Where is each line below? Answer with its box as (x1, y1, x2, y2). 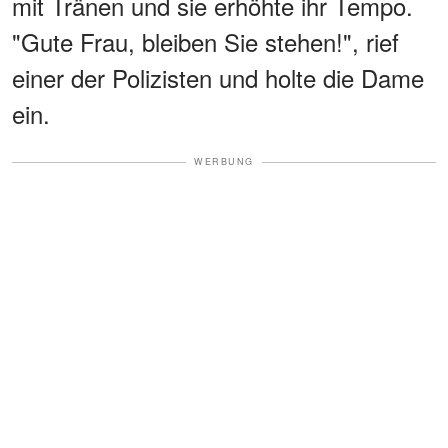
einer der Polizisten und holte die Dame (12, 60, 424, 96)
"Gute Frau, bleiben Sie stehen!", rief (12, 24, 399, 60)
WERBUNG (194, 155, 254, 169)
